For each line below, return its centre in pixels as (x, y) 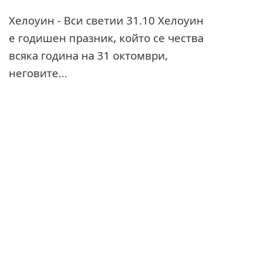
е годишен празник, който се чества (106, 37)
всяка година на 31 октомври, (88, 55)
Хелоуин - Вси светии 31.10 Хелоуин (106, 20)
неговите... (38, 73)
